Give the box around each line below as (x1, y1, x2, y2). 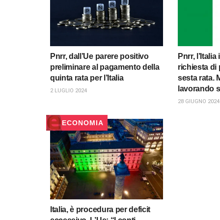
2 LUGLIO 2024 (50, 87, 87, 94)
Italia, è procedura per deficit (50, 205, 151, 214)
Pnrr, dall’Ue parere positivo (50, 52, 149, 60)
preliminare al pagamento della (50, 62, 160, 71)
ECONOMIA (62, 118, 104, 127)
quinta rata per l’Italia (50, 73, 124, 82)
